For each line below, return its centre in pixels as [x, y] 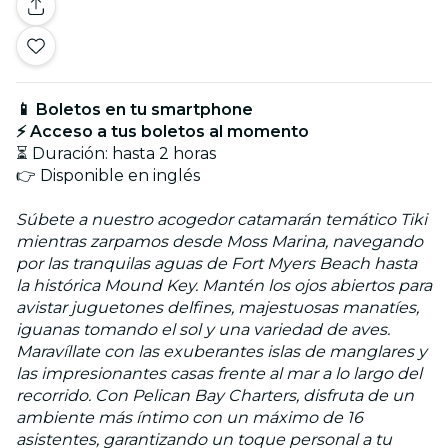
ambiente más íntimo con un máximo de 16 [189, 417]
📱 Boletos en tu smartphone [134, 109]
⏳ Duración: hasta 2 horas [116, 153]
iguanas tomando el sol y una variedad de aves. [203, 329]
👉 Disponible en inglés [108, 175]
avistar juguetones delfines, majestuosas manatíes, [217, 307]
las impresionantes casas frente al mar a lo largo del [219, 373]
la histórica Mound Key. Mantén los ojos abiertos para [224, 285]
